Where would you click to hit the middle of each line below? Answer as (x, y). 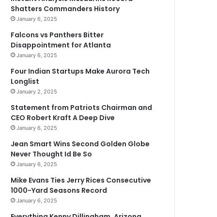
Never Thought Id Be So (52, 154)
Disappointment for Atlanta (61, 45)
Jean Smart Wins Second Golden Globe (80, 144)
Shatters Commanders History (65, 9)
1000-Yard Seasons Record (59, 190)
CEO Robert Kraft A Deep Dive (63, 118)
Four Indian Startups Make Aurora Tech (80, 71)
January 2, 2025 (37, 92)
